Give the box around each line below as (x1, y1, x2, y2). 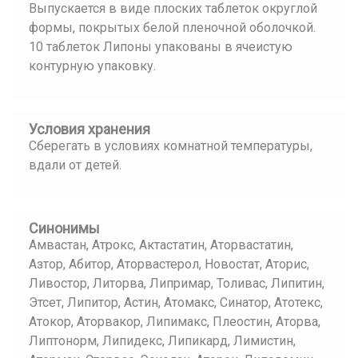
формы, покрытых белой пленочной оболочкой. (29, 20, 316, 35)
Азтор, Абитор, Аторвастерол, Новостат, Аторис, (29, 257, 309, 272)
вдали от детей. (29, 157, 121, 173)
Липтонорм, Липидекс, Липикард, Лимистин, (29, 333, 296, 348)
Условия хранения (29, 121, 150, 137)
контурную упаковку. (29, 58, 156, 74)
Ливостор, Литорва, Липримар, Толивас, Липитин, (29, 276, 324, 291)
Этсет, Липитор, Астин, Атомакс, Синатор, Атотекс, (29, 295, 323, 310)
